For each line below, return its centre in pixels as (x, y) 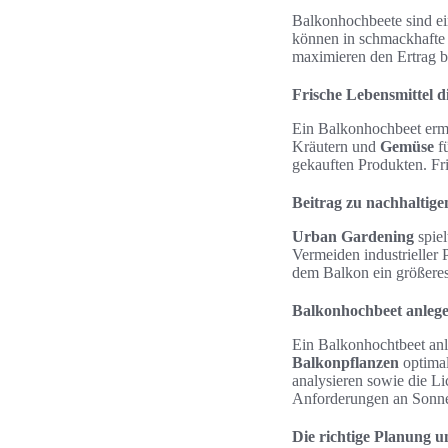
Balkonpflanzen (345, 362)
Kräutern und (336, 146)
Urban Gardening (353, 236)
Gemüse (407, 146)
